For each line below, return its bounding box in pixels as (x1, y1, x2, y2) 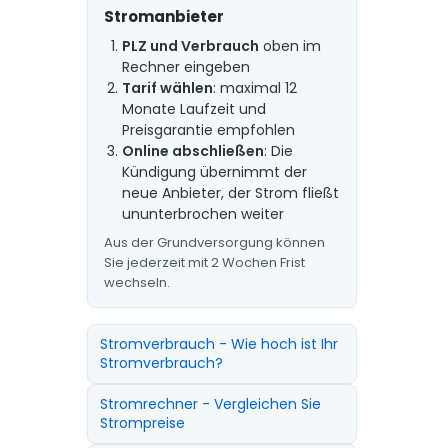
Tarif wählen (121, 78, 213, 98)
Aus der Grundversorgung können (103, 233, 325, 252)
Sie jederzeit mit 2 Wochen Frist (103, 253, 305, 272)
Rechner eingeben (121, 57, 250, 77)
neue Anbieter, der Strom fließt (121, 183, 339, 203)
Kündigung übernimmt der (121, 162, 307, 182)
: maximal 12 (212, 78, 297, 98)
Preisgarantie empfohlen (121, 120, 295, 140)
